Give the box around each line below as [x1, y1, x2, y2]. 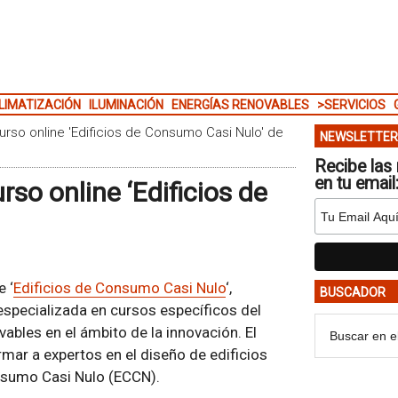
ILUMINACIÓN [88, 98, 163, 112]
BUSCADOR [319, 285, 386, 299]
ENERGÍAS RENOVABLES [171, 98, 309, 112]
